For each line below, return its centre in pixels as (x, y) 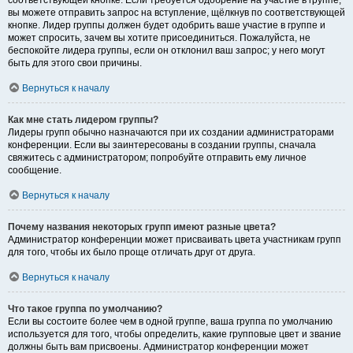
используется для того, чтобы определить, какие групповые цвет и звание (175, 334)
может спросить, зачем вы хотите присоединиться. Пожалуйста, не (159, 38)
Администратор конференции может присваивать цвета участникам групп (175, 240)
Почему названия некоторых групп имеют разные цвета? (142, 227)
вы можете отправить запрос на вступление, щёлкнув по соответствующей (176, 13)
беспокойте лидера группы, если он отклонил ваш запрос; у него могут (167, 51)
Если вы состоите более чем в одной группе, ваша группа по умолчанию (170, 322)
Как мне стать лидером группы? (83, 120)
